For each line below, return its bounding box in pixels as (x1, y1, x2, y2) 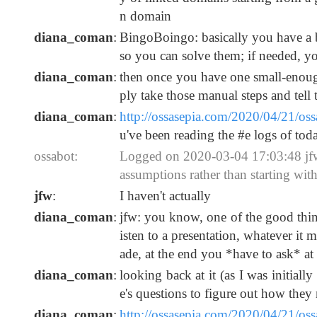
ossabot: (34, 149, 78, 164)
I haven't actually (120, 188, 211, 204)
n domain (120, 8, 171, 24)
